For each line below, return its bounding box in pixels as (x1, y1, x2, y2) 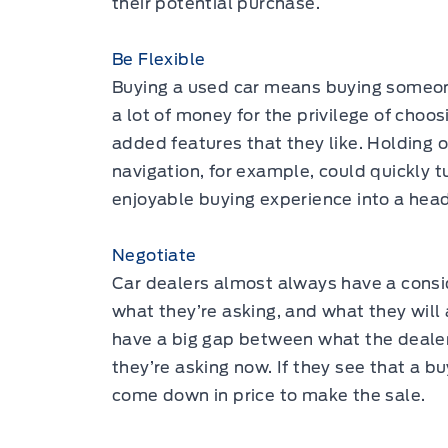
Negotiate (112, 246, 197, 266)
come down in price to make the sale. (112, 386, 426, 406)
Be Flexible (112, 50, 206, 70)
